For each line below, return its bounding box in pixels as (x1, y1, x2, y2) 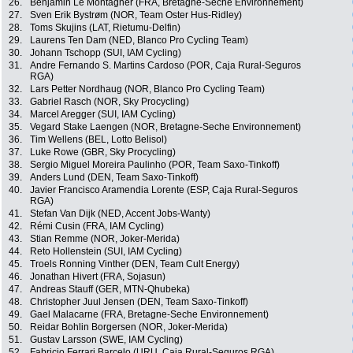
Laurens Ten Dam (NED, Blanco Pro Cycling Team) (30, 35, 248, 46)
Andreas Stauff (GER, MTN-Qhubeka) (30, 284, 190, 295)
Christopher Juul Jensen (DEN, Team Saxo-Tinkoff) (30, 296, 248, 308)
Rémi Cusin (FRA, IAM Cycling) (30, 221, 164, 232)
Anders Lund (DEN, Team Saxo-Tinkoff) (30, 172, 199, 184)
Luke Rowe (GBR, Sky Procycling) (30, 147, 176, 158)
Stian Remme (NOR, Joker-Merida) (30, 233, 180, 245)
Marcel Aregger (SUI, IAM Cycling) (30, 109, 176, 121)
